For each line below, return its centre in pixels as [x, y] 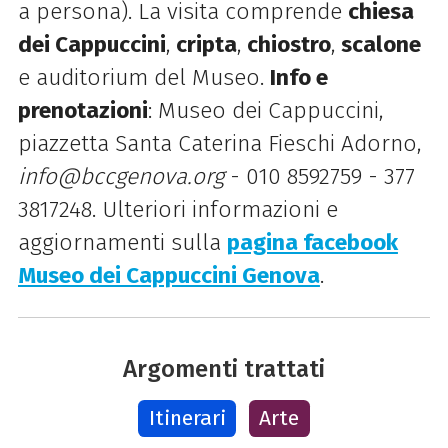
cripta [206, 45]
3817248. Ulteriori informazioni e [177, 210]
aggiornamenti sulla [122, 243]
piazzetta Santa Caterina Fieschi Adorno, [219, 144]
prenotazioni [82, 111]
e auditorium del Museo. [143, 78]
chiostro [288, 45]
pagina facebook [312, 243]
